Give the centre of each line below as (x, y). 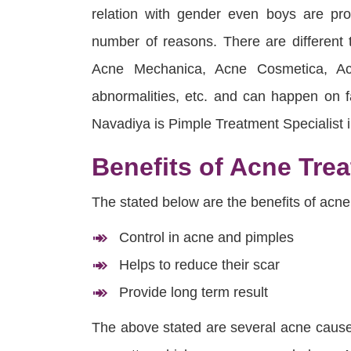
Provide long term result (194, 293)
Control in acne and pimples (206, 238)
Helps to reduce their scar (199, 265)
